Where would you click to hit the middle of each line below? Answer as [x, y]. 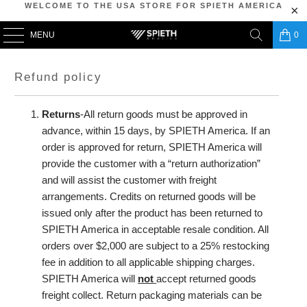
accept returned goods [207, 279]
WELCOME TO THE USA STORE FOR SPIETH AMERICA [153, 5]
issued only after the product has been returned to [152, 213]
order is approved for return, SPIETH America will [152, 147]
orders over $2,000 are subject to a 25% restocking [156, 246]
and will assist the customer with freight [130, 180]
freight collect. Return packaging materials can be [152, 295]
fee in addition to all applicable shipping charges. [149, 262]
